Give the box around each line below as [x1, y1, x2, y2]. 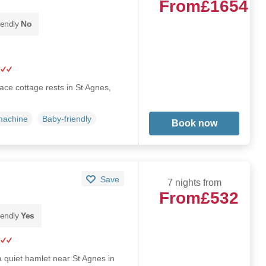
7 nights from [167, 177, 221, 188]
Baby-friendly [42, 113, 91, 123]
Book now [171, 118, 217, 128]
